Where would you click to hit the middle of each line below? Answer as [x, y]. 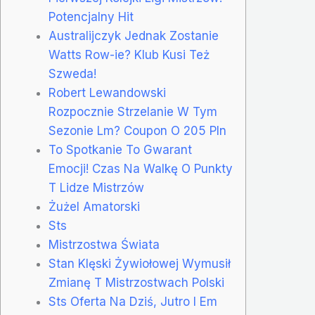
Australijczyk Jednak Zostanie [134, 36]
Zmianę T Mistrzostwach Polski [136, 282]
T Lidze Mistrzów [96, 187]
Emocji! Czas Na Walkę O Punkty [141, 168]
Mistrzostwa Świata [104, 244]
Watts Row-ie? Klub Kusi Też [129, 54]
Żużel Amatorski [94, 206]
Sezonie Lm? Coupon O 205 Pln [137, 130]
